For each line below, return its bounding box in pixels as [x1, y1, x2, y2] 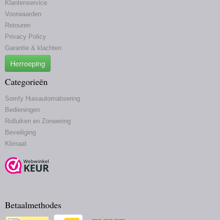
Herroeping [10, 58, 45, 68]
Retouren [5, 22, 30, 29]
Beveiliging [5, 129, 36, 136]
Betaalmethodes [5, 199, 61, 211]
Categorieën [5, 76, 48, 87]
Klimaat [5, 140, 27, 147]
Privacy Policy [5, 33, 46, 40]
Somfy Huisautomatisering [5, 95, 80, 102]
